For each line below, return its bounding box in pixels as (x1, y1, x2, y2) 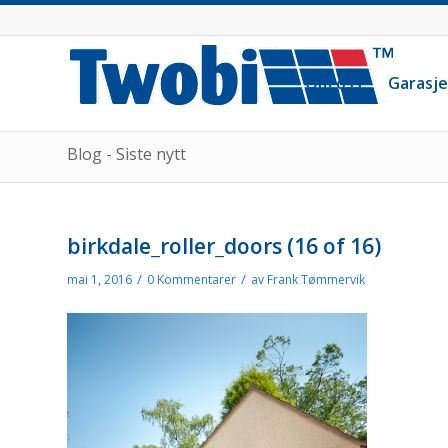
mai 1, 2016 (67, 271, 132, 288)
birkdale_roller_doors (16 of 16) (67, 232, 381, 260)
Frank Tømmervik (267, 271, 365, 288)
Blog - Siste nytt (67, 143, 186, 165)
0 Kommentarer (147, 271, 236, 288)
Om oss (305, 72, 362, 94)
